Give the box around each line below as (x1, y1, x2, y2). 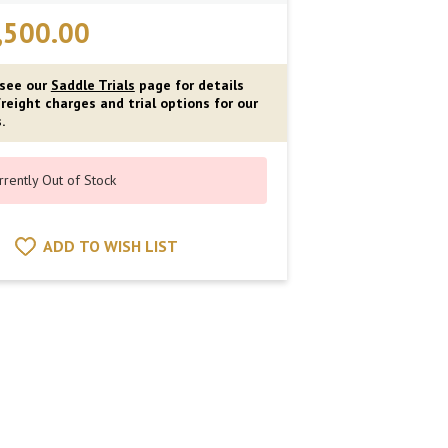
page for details (134, 75, 244, 94)
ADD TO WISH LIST (43, 236, 179, 257)
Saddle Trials (50, 75, 135, 94)
